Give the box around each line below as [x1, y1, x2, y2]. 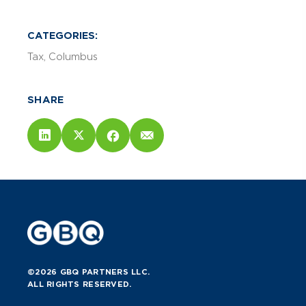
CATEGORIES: [27, 30, 98, 42]
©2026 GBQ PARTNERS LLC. [27, 267, 150, 277]
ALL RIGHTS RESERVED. [27, 279, 132, 290]
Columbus [48, 51, 98, 63]
